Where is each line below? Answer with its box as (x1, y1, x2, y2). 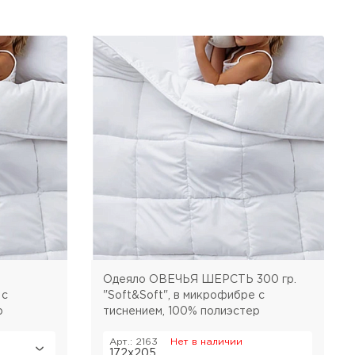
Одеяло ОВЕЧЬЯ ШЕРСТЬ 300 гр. (102, 274, 296, 284)
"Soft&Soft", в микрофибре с (102, 290, 265, 300)
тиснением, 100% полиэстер (102, 306, 260, 316)
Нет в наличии (170, 337, 242, 346)
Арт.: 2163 (109, 337, 158, 346)
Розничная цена (167, 3, 248, 13)
